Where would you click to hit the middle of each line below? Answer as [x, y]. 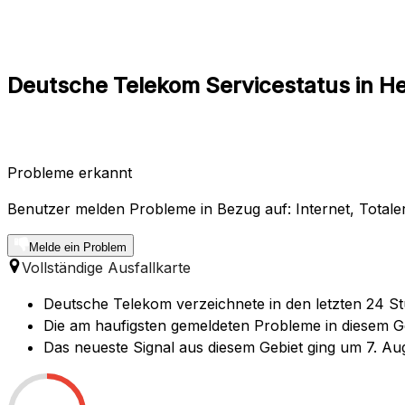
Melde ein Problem [78, 247]
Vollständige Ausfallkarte [106, 267]
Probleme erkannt [70, 172]
